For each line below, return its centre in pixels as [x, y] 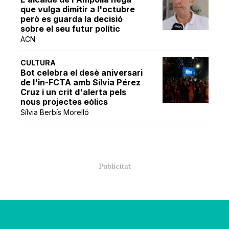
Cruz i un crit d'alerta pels [74, 92]
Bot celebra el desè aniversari [82, 73]
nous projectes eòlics [64, 102]
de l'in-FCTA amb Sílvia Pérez [81, 83]
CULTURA [38, 63]
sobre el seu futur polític [71, 29]
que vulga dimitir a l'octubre [78, 9]
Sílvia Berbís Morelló [55, 112]
